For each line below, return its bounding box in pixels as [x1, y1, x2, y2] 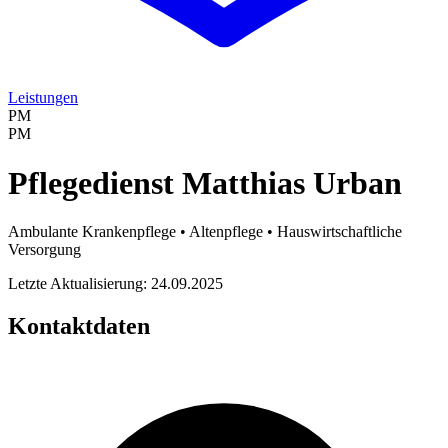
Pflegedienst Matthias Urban [8, 164, 402, 201]
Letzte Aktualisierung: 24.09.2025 [8, 275, 223, 293]
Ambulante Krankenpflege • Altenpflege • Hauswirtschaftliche [8, 223, 402, 241]
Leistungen [8, 89, 78, 107]
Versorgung [8, 241, 81, 259]
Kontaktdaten [8, 313, 150, 340]
